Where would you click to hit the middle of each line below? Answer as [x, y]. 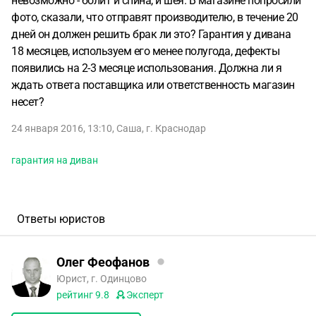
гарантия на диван [55, 160]
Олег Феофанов [103, 262]
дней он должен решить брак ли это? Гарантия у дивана [151, 34]
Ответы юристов [61, 219]
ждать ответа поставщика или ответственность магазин [153, 85]
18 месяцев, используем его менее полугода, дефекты [145, 51]
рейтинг [76, 295]
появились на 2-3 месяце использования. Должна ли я [146, 68]
